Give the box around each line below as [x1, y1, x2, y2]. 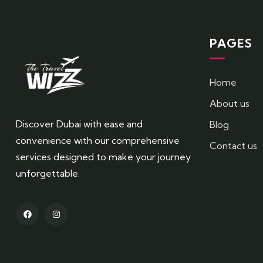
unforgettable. [16, 167, 80, 180]
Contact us [210, 140, 257, 152]
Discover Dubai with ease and [16, 118, 143, 130]
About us [210, 97, 249, 110]
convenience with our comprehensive [16, 134, 180, 147]
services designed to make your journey [16, 151, 191, 163]
